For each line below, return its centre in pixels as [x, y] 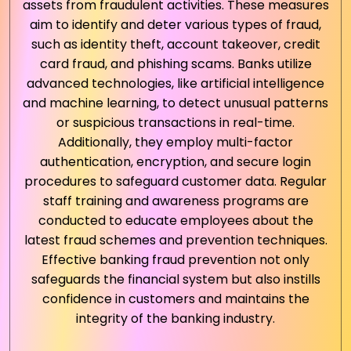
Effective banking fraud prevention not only [175, 260]
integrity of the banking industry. [175, 318]
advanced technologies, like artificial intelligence [175, 83]
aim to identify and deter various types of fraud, [175, 25]
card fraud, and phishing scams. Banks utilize [175, 64]
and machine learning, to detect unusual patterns [175, 103]
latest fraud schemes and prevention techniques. [175, 240]
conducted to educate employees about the [175, 221]
